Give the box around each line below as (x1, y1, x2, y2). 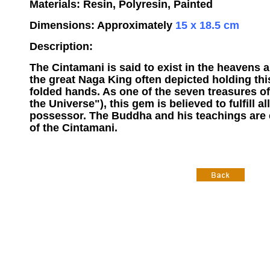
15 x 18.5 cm (172, 19, 239, 31)
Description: (30, 40, 93, 52)
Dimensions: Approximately (30, 19, 172, 31)
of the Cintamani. (30, 121, 118, 134)
